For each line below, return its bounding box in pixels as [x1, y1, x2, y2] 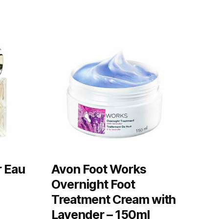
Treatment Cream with [51, 192, 176, 207]
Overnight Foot [51, 176, 135, 192]
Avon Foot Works [51, 161, 146, 176]
